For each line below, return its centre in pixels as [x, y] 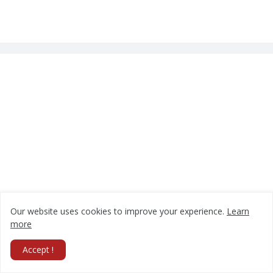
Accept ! [38, 250]
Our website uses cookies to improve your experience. [119, 211]
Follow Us [35, 262]
